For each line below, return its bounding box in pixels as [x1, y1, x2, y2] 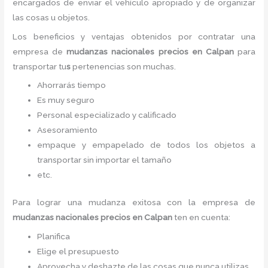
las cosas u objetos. [13, 12, 90, 22]
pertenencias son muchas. [72, 61, 176, 71]
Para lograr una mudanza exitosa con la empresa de [13, 197, 255, 207]
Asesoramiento [37, 125, 98, 135]
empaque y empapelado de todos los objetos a [37, 140, 255, 150]
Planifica [37, 231, 71, 241]
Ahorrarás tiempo [37, 80, 106, 90]
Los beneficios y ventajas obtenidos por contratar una [13, 31, 255, 41]
